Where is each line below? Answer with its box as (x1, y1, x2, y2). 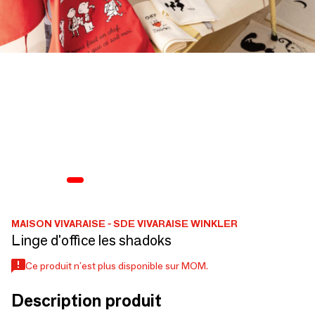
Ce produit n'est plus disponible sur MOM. (25, 259, 208, 272)
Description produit (11, 290, 162, 311)
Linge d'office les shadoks (11, 231, 172, 249)
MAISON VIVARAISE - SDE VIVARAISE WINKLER (11, 217, 238, 230)
